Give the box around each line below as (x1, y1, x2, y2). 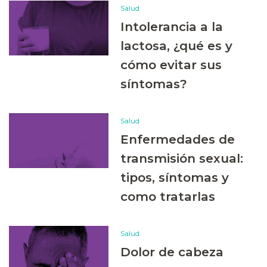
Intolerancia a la (120, 18, 223, 34)
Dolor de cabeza (120, 244, 224, 259)
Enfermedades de (120, 131, 235, 147)
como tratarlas (120, 188, 216, 204)
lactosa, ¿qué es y (120, 38, 233, 53)
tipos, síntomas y (120, 169, 229, 185)
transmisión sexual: (120, 150, 244, 166)
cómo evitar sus (120, 57, 222, 72)
